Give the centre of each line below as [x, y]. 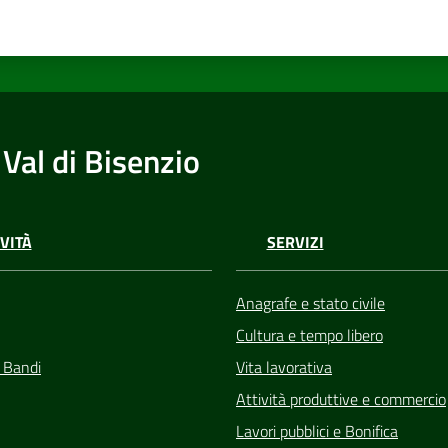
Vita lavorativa [284, 366]
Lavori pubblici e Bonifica [317, 430]
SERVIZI [295, 242]
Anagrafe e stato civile [310, 302]
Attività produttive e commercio [341, 398]
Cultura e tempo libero [309, 334]
